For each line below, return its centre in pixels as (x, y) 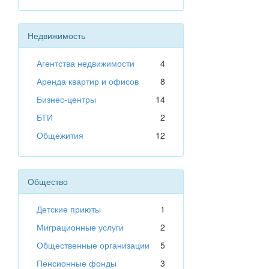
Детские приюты (69, 209)
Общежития (60, 135)
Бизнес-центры (66, 99)
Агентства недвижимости (86, 63)
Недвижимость (56, 36)
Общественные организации (93, 245)
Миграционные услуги (80, 227)
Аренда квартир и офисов (88, 81)
